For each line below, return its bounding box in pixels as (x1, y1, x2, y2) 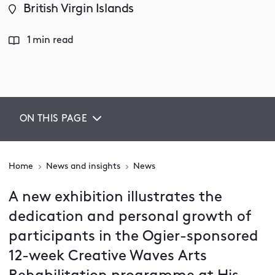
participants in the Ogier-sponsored (9, 230, 258, 244)
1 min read (26, 36, 74, 45)
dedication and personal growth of (9, 210, 252, 225)
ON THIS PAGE (20, 114, 87, 124)
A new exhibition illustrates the (9, 190, 222, 205)
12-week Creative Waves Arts (9, 249, 207, 264)
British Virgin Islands (23, 3, 134, 15)
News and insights (46, 162, 120, 171)
